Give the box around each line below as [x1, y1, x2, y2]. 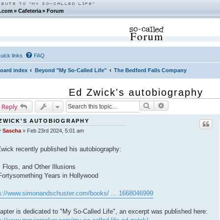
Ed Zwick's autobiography [69, 87, 204, 98]
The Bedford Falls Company [114, 67, 187, 74]
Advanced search [165, 102, 215, 111]
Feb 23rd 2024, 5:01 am [27, 128, 84, 134]
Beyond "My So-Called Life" [35, 67, 107, 74]
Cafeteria [18, 8, 42, 14]
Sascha [2, 128, 21, 134]
